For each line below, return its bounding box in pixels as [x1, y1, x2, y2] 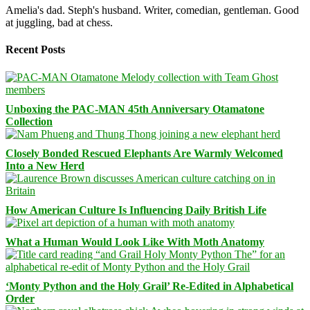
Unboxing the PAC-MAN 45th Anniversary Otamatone [6, 102, 264, 115]
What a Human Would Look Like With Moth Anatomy [6, 235, 264, 248]
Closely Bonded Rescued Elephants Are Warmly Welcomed [6, 147, 283, 159]
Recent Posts [6, 44, 65, 56]
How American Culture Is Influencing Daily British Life [6, 203, 266, 216]
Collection [6, 115, 53, 127]
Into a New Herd [6, 159, 84, 172]
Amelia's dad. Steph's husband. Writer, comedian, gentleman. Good [6, 4, 299, 17]
